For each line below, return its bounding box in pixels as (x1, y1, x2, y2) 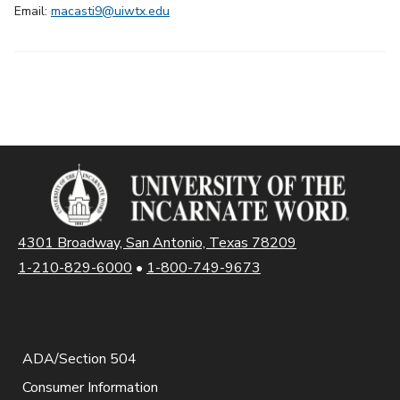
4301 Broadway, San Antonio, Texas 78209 (18, 233, 296, 254)
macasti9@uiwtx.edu (51, 3, 170, 21)
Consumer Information (22, 378, 158, 398)
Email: (14, 3, 51, 21)
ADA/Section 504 (22, 349, 137, 370)
